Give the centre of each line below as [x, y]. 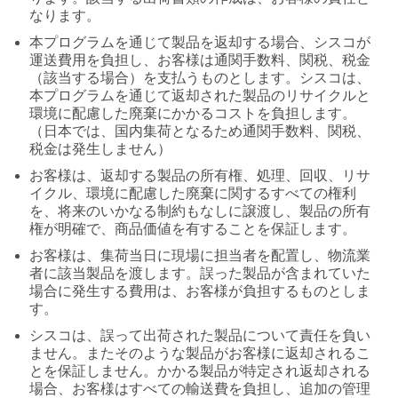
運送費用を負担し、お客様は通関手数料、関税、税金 [200, 60]
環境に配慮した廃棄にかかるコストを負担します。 [193, 113]
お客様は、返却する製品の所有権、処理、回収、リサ [200, 175]
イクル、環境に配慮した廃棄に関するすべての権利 [193, 193]
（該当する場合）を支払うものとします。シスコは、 [200, 78]
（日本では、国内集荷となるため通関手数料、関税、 [200, 131]
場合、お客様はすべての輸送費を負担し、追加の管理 [200, 389]
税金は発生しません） [100, 149]
